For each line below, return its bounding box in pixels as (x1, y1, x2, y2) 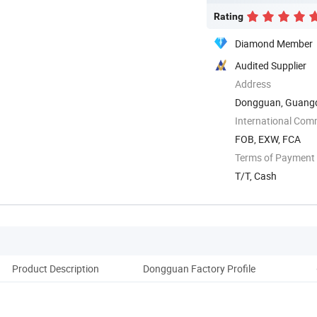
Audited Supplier (235, 58, 306, 72)
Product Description (11, 261, 99, 275)
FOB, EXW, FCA (235, 132, 301, 146)
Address (235, 76, 271, 91)
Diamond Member (235, 36, 313, 50)
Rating (214, 10, 243, 22)
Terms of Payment (235, 150, 315, 164)
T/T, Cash (235, 168, 277, 183)
